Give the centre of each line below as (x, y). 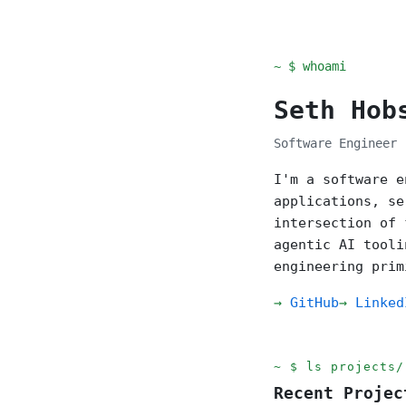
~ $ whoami (310, 66)
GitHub (314, 303)
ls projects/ (355, 367)
